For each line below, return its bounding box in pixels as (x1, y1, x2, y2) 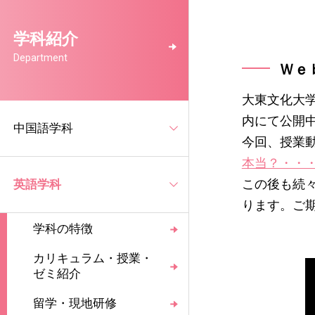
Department (13, 51, 68, 63)
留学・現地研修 (33, 297, 117, 311)
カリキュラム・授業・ (33, 252, 153, 266)
